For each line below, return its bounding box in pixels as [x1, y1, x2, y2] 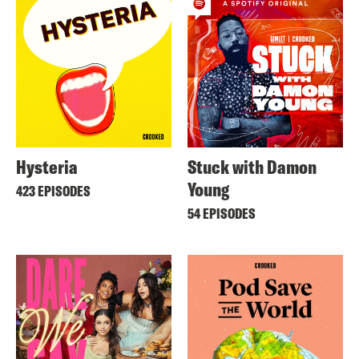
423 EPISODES [16, 182, 91, 200]
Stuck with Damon [188, 155, 317, 179]
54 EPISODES [188, 204, 256, 223]
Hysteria [16, 155, 78, 179]
